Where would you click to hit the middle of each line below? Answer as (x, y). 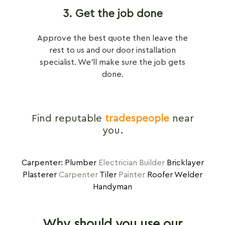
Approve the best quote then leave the (113, 38)
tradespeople (137, 119)
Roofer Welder (174, 175)
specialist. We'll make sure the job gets (113, 63)
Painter (132, 175)
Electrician (118, 163)
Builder (152, 163)
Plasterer (41, 175)
